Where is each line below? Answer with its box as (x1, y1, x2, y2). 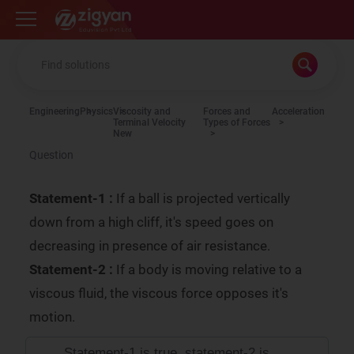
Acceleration (271, 106, 325, 117)
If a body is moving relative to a (116, 262, 303, 277)
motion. (29, 309, 76, 325)
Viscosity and (113, 106, 171, 117)
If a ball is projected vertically (113, 190, 291, 206)
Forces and (203, 106, 251, 117)
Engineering (29, 106, 81, 117)
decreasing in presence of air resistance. (29, 238, 271, 254)
